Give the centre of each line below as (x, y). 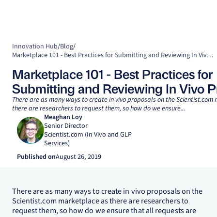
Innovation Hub (35, 46)
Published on (36, 157)
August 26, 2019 (78, 157)
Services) (57, 144)
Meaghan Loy (63, 117)
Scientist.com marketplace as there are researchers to (100, 201)
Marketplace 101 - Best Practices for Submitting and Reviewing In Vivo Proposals (210, 55)
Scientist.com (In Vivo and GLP (88, 135)
